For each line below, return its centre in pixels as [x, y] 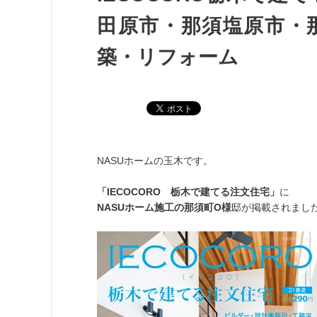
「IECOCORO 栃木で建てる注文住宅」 [188, 192]
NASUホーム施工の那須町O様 [164, 208]
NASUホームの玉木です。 [155, 160]
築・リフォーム [168, 57]
